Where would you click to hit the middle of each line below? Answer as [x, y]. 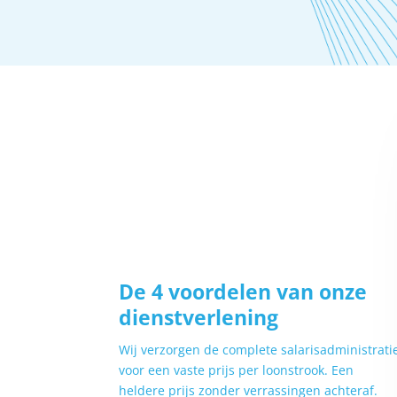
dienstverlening [199, 318]
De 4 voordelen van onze [243, 292]
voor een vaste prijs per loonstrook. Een [237, 370]
